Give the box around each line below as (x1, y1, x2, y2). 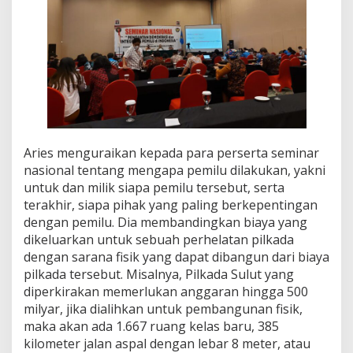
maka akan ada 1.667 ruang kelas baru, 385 (24, 318, 279, 336)
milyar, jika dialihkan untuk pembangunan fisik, (24, 300, 303, 318)
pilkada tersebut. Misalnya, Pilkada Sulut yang (24, 266, 294, 284)
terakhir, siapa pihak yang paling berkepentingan (24, 196, 318, 214)
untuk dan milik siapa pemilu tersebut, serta (24, 179, 284, 197)
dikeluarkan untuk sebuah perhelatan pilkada (24, 231, 294, 249)
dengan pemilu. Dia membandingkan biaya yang (24, 214, 307, 232)
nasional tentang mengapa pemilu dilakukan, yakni (24, 162, 325, 180)
